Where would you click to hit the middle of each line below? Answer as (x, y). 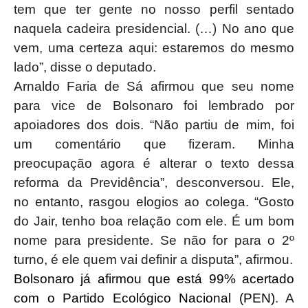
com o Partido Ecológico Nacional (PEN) (144, 298)
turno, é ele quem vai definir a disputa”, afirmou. (153, 260)
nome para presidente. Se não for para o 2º (154, 240)
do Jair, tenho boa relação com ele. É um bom (154, 221)
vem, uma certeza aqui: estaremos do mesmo (154, 48)
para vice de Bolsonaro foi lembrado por (154, 106)
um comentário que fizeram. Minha (154, 144)
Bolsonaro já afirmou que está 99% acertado (154, 279)
